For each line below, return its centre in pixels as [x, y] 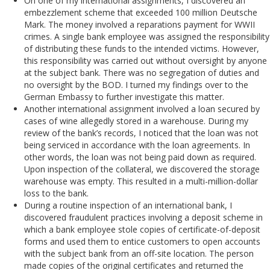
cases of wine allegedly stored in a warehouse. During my [136, 121]
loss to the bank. [56, 193]
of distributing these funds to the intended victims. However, [142, 48]
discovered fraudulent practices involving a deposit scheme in [143, 217]
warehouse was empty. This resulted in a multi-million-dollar [141, 181]
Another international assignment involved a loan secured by [142, 108]
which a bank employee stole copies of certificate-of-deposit [142, 229]
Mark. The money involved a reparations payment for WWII [140, 24]
